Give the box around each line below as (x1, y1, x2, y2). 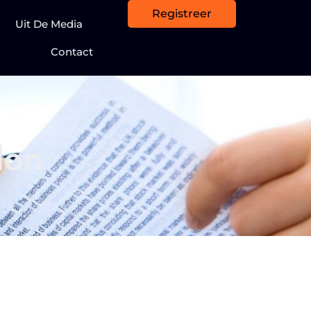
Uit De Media (15, 17, 83, 31)
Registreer (152, 7, 212, 20)
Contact (51, 44, 94, 58)
